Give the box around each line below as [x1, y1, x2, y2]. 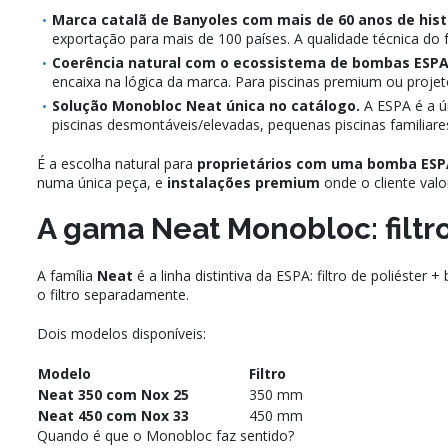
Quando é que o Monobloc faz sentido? [37, 426, 294, 446]
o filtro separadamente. [37, 285, 189, 305]
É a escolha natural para [37, 154, 197, 174]
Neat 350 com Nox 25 [38, 385, 189, 405]
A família [37, 266, 97, 286]
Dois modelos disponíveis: [37, 324, 206, 344]
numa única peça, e [37, 173, 167, 193]
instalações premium [167, 173, 320, 193]
